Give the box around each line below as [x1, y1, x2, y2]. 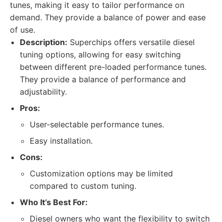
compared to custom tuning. [30, 181, 136, 191]
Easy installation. [30, 136, 93, 146]
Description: [20, 37, 67, 47]
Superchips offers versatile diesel [67, 37, 195, 47]
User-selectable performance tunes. [30, 119, 164, 129]
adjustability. [20, 87, 67, 97]
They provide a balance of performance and [20, 74, 186, 84]
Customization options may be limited [30, 168, 173, 178]
